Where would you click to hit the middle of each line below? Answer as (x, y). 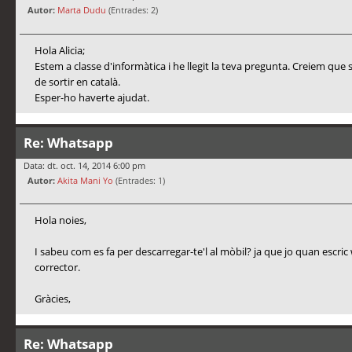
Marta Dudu (82, 10)
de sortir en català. (77, 81)
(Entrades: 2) (132, 10)
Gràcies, (52, 298)
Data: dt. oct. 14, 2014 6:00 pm (84, 165)
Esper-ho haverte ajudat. (92, 97)
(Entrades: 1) (139, 180)
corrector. (57, 267)
